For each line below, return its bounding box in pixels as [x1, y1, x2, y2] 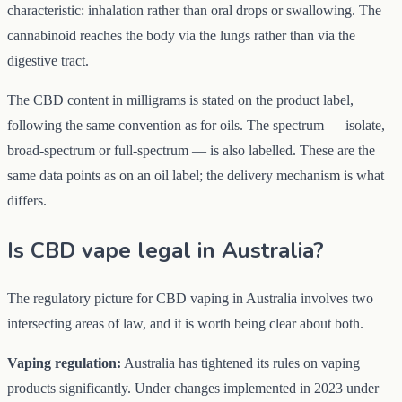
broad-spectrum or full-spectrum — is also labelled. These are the [7, 142, 375, 158]
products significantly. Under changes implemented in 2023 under [7, 380, 379, 397]
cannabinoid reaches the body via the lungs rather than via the [7, 27, 355, 43]
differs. [7, 192, 47, 208]
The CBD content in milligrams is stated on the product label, [7, 92, 354, 108]
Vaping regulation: [7, 355, 121, 371]
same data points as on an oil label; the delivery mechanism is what [7, 167, 384, 183]
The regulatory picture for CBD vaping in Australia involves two [7, 291, 373, 307]
